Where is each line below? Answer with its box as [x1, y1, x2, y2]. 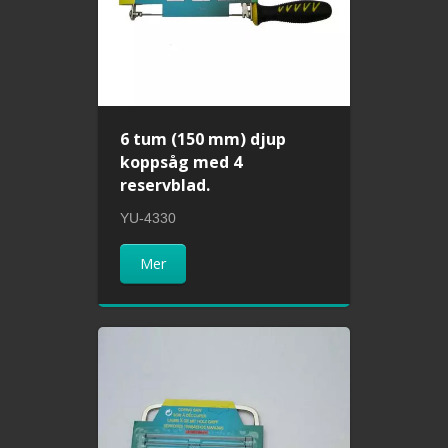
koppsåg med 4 [120, 151, 243, 174]
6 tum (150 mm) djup [120, 128, 287, 151]
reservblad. [120, 174, 211, 197]
